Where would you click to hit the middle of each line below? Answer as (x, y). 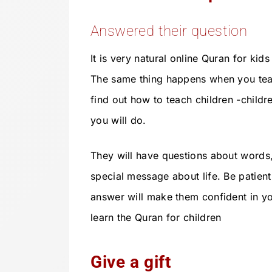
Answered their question (169, 31)
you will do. (118, 121)
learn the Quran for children (156, 218)
